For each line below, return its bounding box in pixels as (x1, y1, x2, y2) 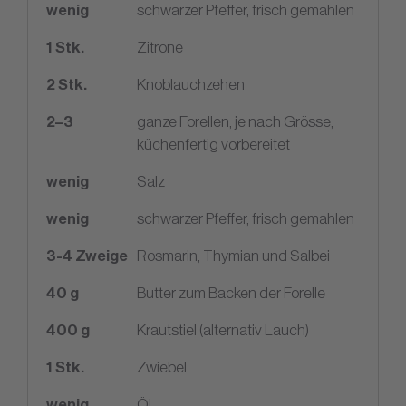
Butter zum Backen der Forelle (137, 283, 325, 302)
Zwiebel (137, 357, 187, 376)
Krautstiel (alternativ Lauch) (137, 320, 309, 339)
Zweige (72, 246, 128, 265)
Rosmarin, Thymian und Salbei (137, 246, 330, 265)
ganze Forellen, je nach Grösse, (137, 111, 333, 130)
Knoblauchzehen (137, 74, 245, 93)
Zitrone (137, 37, 183, 56)
